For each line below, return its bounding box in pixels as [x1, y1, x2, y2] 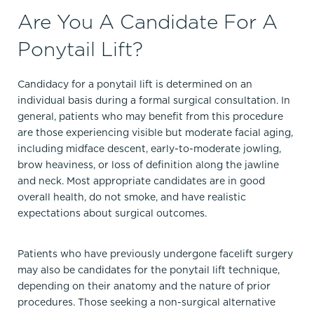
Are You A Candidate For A [18, 7, 278, 35]
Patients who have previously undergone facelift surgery [18, 246, 293, 261]
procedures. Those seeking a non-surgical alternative [18, 294, 275, 309]
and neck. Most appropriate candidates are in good [18, 173, 265, 188]
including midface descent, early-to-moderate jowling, [18, 141, 281, 156]
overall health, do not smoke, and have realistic [18, 189, 246, 204]
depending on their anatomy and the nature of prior [18, 278, 271, 293]
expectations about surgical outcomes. [18, 205, 207, 220]
